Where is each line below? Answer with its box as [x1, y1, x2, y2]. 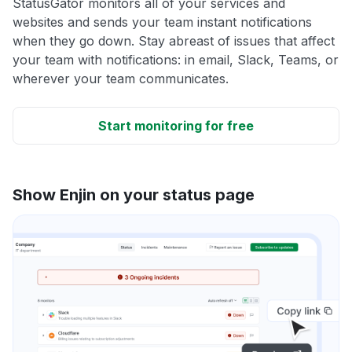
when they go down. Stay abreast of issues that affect [13, 32, 335, 49]
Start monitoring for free [98, 117, 254, 134]
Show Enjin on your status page [13, 185, 255, 204]
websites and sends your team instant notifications [13, 13, 312, 30]
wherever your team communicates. [13, 70, 229, 86]
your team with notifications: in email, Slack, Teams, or [13, 51, 339, 68]
